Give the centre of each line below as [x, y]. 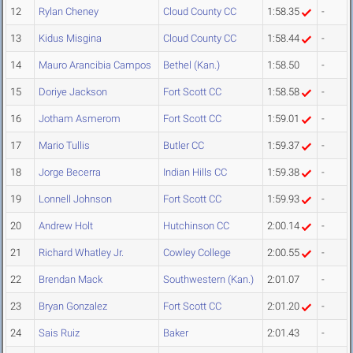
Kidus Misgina [70, 39]
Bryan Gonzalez [73, 307]
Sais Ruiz [59, 333]
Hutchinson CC [196, 226]
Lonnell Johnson [75, 199]
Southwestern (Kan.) [208, 280]
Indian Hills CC [195, 173]
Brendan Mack [71, 280]
